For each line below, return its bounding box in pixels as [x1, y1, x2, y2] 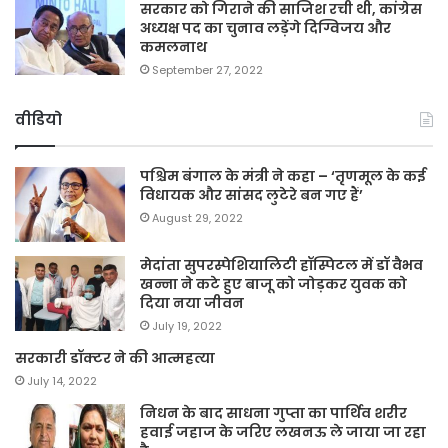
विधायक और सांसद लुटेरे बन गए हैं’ [140, 184, 363, 205]
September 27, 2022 [152, 61, 263, 78]
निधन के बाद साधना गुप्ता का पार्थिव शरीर [140, 402, 407, 423]
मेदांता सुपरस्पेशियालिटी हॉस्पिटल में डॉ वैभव [140, 254, 423, 275]
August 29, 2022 [152, 209, 243, 226]
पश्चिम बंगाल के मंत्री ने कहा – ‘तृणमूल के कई [140, 165, 426, 186]
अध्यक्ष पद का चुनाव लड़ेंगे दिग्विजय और [140, 17, 391, 38]
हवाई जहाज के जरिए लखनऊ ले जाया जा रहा [140, 421, 426, 442]
